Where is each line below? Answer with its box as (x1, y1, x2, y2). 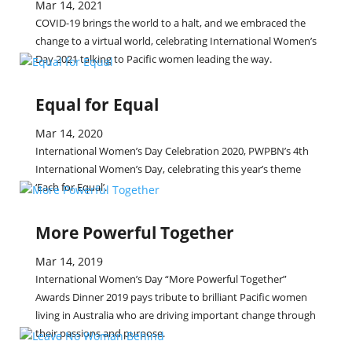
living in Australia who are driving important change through (35, 308, 316, 322)
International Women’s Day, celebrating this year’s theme (35, 162, 301, 176)
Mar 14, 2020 (35, 126, 103, 141)
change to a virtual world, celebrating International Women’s (35, 34, 317, 48)
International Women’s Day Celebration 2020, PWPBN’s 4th (35, 144, 309, 158)
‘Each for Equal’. (35, 180, 107, 194)
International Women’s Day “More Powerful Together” (35, 272, 287, 286)
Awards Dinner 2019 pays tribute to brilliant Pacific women (35, 290, 307, 304)
